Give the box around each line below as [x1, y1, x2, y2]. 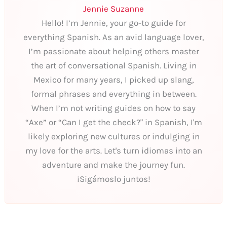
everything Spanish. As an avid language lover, [23, 31, 204, 42]
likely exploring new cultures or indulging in [27, 131, 200, 141]
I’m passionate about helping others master [28, 46, 199, 56]
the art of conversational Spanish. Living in [30, 60, 197, 70]
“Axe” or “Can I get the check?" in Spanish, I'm [25, 117, 202, 127]
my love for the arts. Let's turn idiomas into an [25, 145, 202, 156]
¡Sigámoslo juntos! [77, 173, 150, 184]
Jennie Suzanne [83, 3, 144, 14]
